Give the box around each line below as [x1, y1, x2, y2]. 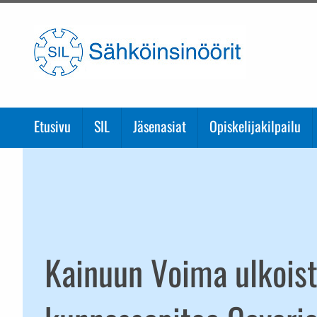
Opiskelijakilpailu [209, 115, 301, 137]
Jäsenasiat [133, 115, 186, 137]
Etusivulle [246, 26, 294, 40]
